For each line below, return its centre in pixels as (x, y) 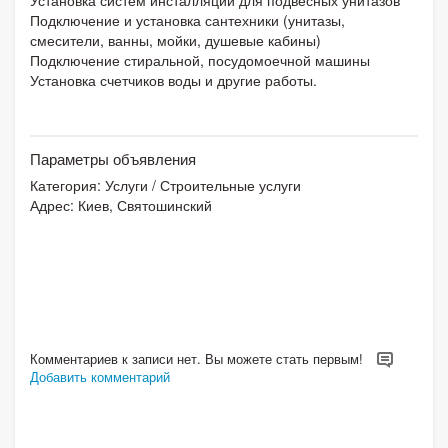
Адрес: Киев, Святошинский (121, 204)
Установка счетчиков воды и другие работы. (173, 79)
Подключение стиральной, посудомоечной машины (200, 59)
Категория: (67, 184)
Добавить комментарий (100, 377)
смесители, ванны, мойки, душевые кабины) (175, 39)
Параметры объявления (113, 158)
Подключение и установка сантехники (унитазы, (187, 19)
